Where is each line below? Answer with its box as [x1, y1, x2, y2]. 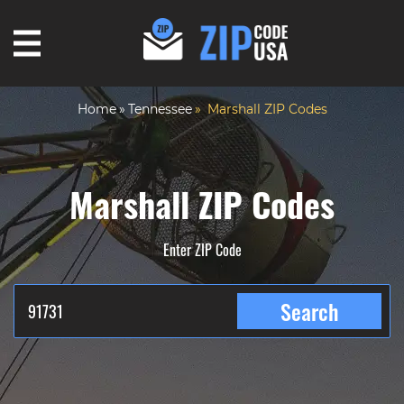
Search [280, 294, 338, 327]
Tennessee [127, 100, 192, 117]
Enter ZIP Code [162, 238, 242, 261]
